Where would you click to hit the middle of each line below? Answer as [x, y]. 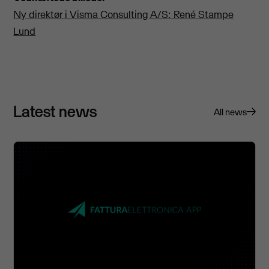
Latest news [55, 111]
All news [230, 112]
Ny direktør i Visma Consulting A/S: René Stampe [124, 14]
